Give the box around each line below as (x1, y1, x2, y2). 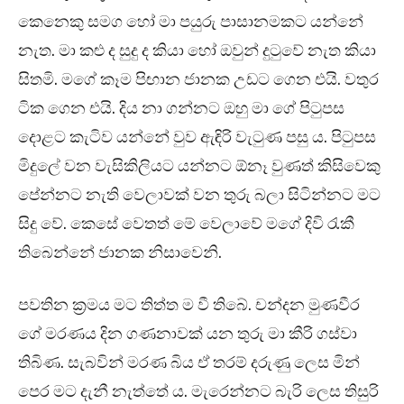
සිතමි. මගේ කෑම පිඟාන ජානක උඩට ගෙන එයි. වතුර (18, 69, 379, 90)
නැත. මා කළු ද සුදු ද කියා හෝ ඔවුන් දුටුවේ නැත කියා (18, 41, 376, 61)
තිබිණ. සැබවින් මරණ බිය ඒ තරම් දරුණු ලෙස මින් (18, 353, 360, 373)
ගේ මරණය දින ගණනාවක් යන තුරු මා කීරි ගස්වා (18, 324, 357, 344)
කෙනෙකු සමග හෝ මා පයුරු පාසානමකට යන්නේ (18, 12, 363, 32)
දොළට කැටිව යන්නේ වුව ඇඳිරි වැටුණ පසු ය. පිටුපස (18, 127, 376, 148)
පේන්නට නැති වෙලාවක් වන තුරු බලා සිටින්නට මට (18, 185, 381, 206)
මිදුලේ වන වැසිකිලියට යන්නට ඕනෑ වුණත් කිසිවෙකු (18, 156, 381, 177)
